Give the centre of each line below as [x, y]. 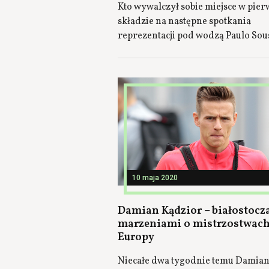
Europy [136, 237]
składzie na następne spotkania [184, 22]
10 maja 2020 [155, 178]
